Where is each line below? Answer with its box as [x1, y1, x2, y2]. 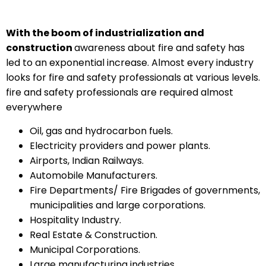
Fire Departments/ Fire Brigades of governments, [30, 183, 260, 197]
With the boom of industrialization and [6, 26, 204, 40]
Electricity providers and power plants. [30, 138, 210, 153]
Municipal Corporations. [30, 242, 140, 256]
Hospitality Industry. [30, 213, 121, 227]
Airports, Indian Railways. [30, 153, 144, 167]
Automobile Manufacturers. [30, 168, 157, 182]
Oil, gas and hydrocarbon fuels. [30, 123, 173, 138]
